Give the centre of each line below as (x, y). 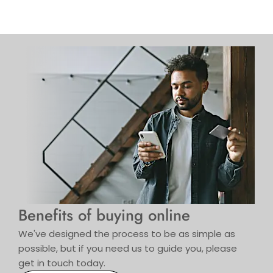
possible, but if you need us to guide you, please (128, 248)
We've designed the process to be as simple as (127, 233)
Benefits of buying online (104, 215)
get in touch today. (62, 263)
